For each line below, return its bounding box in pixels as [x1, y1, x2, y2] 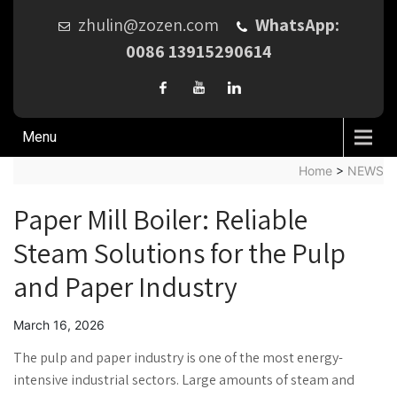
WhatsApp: [254, 13, 339, 36]
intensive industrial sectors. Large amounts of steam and [13, 370, 354, 389]
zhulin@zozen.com [77, 13, 219, 36]
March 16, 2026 [13, 317, 105, 332]
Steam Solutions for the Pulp [13, 234, 346, 271]
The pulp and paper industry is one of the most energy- [13, 348, 343, 367]
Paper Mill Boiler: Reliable [13, 200, 307, 237]
